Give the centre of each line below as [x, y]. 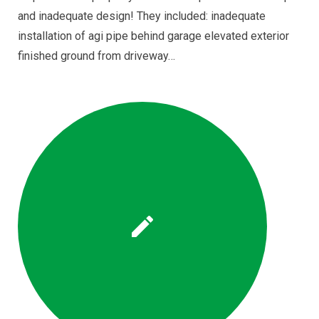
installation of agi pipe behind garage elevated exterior [153, 36]
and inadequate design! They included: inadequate [142, 16]
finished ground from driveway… [96, 56]
